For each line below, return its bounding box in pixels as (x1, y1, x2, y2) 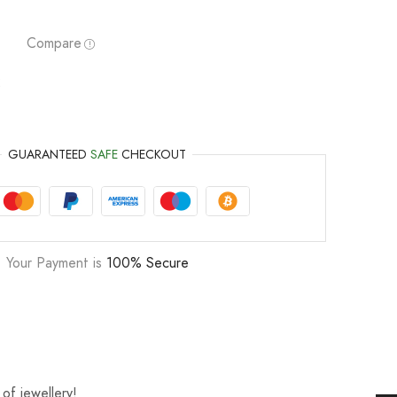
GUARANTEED (8, 145, 91, 164)
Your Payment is (5, 253, 106, 274)
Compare (26, 32, 82, 53)
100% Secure (105, 253, 189, 274)
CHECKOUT (118, 145, 187, 164)
